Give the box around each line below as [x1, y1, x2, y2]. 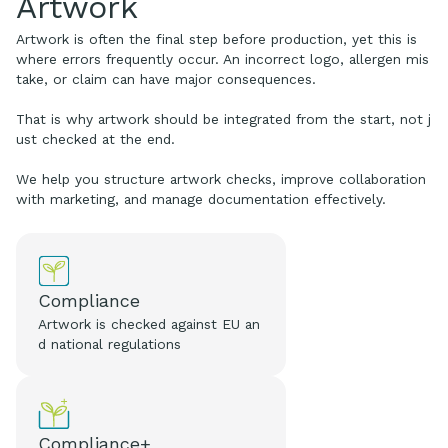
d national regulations [38, 335, 182, 352]
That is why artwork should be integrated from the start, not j [16, 110, 431, 127]
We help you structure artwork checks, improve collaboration [16, 170, 426, 187]
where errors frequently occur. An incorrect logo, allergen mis [16, 50, 429, 67]
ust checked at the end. [16, 130, 175, 147]
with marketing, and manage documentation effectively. [16, 190, 386, 207]
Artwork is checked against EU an [38, 315, 261, 332]
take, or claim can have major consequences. [16, 70, 316, 87]
